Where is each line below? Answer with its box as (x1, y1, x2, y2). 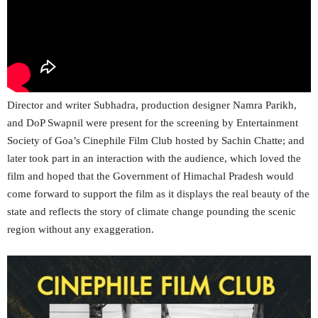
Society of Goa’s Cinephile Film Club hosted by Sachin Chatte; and (7, 135, 305, 147)
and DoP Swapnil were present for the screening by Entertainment (7, 117, 298, 129)
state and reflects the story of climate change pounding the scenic (7, 206, 296, 218)
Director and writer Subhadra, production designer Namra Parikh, (7, 99, 297, 111)
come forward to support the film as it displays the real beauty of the (7, 188, 309, 200)
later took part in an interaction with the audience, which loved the (7, 153, 301, 165)
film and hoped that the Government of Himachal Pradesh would (7, 170, 294, 182)
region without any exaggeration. (7, 224, 154, 236)
